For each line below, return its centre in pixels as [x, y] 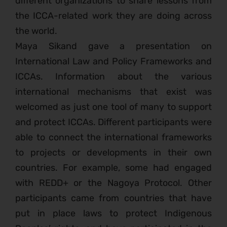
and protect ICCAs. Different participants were [113, 122]
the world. [37, 31]
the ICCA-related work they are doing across [113, 16]
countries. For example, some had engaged [113, 168]
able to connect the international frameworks [113, 138]
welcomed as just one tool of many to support [113, 107]
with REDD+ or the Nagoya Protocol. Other [113, 183]
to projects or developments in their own [113, 153]
